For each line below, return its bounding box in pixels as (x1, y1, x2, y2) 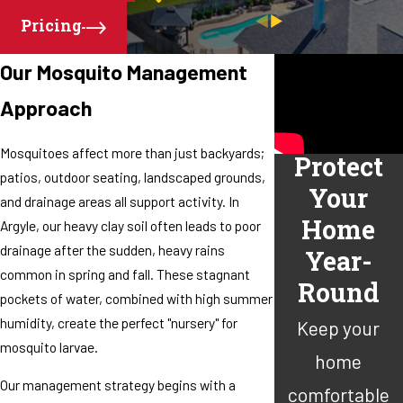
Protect (293, 149, 383, 189)
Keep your (297, 316, 381, 339)
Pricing (21, 15, 83, 40)
